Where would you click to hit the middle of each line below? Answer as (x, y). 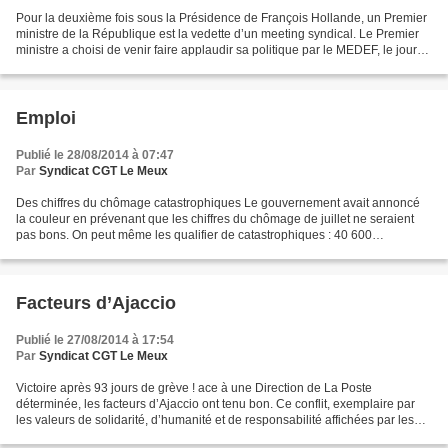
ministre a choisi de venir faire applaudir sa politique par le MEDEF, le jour (216, 50)
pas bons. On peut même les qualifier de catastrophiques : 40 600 (194, 235)
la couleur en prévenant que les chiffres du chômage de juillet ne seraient (215, 219)
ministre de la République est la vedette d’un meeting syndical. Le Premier (217, 34)
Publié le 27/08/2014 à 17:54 (95, 340)
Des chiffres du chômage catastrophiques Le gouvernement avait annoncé (218, 203)
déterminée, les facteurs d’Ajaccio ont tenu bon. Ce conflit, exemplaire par (215, 404)
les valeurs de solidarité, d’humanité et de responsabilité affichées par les (215, 420)
